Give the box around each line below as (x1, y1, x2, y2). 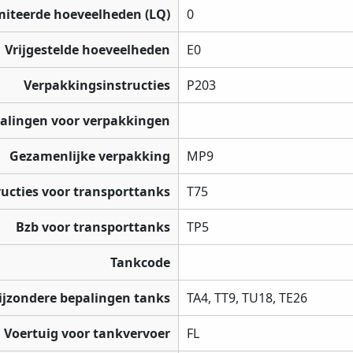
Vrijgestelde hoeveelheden (5, 41, 170, 59)
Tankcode (110, 254, 170, 272)
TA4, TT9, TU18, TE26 (187, 289, 307, 307)
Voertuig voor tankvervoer (4, 325, 170, 343)
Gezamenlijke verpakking (9, 147, 170, 165)
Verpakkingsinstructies (24, 76, 170, 95)
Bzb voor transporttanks (16, 218, 170, 236)
